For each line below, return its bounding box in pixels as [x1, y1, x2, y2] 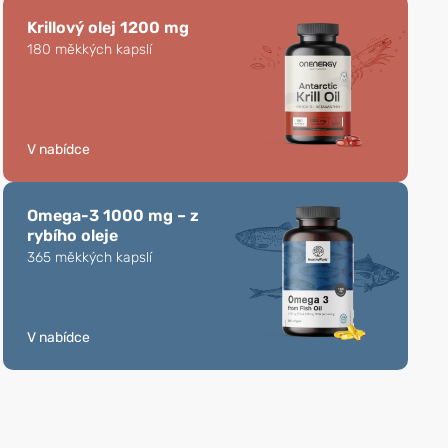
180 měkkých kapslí [26, 40, 152, 58]
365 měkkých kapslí [26, 248, 152, 266]
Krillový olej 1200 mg [26, 17, 189, 37]
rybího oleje [26, 225, 118, 245]
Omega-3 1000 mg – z [26, 205, 199, 225]
